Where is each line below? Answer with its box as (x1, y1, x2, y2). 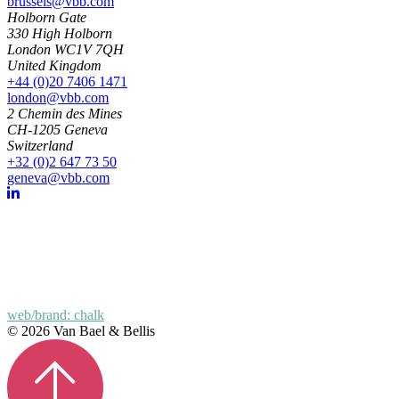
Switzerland (7, 137, 73, 153)
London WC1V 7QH (7, 41, 124, 57)
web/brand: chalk (7, 306, 104, 322)
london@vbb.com (7, 89, 109, 105)
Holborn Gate (7, 9, 86, 25)
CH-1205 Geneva (7, 121, 108, 137)
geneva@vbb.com (7, 169, 110, 185)
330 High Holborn (7, 25, 112, 41)
